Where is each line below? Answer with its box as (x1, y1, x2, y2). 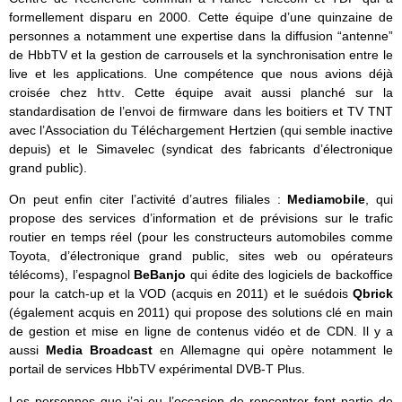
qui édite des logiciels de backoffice (189, 267, 393, 283)
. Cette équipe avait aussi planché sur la (121, 85, 394, 100)
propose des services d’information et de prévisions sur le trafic (9, 211, 393, 226)
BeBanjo (134, 267, 190, 283)
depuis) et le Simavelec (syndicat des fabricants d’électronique (9, 142, 393, 157)
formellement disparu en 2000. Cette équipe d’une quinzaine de (9, 10, 393, 25)
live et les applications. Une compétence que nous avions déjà (9, 66, 393, 82)
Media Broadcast (45, 343, 153, 358)
